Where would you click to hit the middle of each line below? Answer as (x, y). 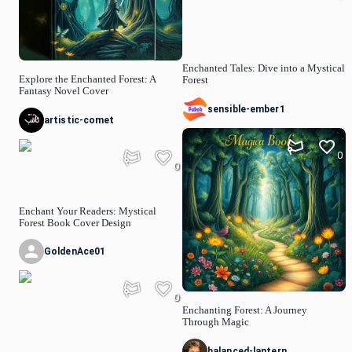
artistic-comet (79, 120)
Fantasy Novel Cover (64, 92)
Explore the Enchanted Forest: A (87, 80)
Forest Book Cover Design (75, 223)
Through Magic (216, 322)
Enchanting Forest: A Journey (245, 310)
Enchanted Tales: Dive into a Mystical (264, 69)
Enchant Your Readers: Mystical (88, 211)
